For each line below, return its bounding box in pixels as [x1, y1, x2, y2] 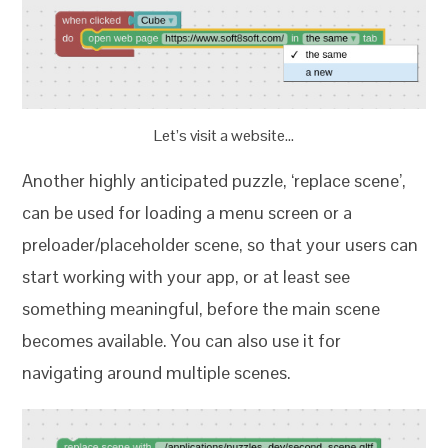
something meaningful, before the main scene [22, 296, 381, 320]
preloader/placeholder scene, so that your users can [22, 232, 419, 256]
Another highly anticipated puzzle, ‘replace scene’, [22, 168, 407, 192]
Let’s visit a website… [154, 124, 294, 146]
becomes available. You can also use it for [22, 328, 342, 352]
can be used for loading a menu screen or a [22, 200, 353, 224]
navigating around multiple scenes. [22, 360, 292, 384]
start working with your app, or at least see [22, 264, 351, 288]
